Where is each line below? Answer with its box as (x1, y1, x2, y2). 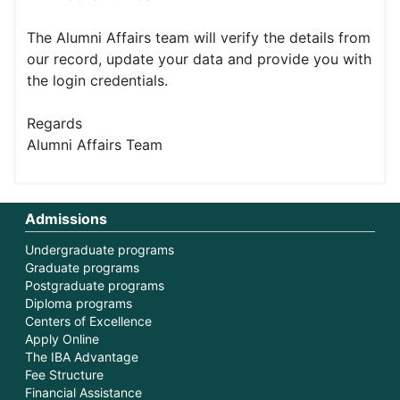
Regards (27, 114, 83, 132)
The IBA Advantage (25, 348, 139, 364)
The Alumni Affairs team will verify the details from (27, 29, 371, 46)
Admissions (25, 209, 108, 228)
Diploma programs (25, 295, 133, 311)
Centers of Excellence (25, 312, 153, 329)
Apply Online (25, 330, 100, 346)
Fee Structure (25, 366, 104, 382)
